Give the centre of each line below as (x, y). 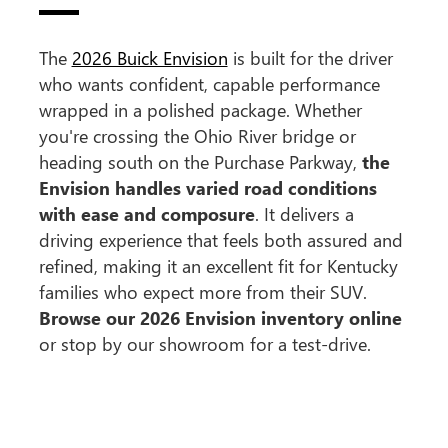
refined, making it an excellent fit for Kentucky (218, 265)
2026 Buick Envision (149, 57)
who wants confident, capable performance (209, 83)
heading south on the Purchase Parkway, (200, 161)
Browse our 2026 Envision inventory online (220, 317)
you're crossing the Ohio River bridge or (197, 135)
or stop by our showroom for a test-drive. (204, 343)
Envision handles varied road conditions (207, 187)
